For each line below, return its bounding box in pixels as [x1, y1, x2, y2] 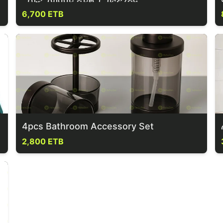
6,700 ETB [22, 9, 64, 19]
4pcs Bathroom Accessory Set [22, 121, 154, 131]
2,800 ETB [22, 136, 64, 146]
